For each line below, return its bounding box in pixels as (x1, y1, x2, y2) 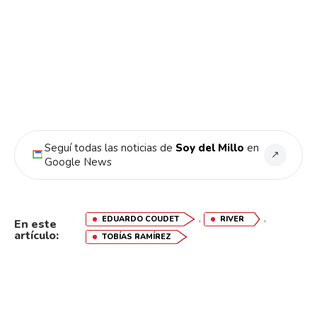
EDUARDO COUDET (101, 213, 179, 224)
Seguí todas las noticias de (45, 140, 175, 155)
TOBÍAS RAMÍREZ (101, 231, 171, 242)
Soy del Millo (175, 140, 244, 155)
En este (14, 216, 57, 232)
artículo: (14, 227, 59, 243)
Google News (45, 154, 112, 169)
